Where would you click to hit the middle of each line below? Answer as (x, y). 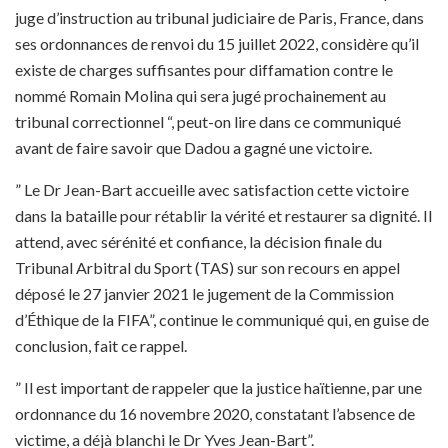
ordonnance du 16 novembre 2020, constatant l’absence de (215, 414)
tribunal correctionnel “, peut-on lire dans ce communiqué (208, 122)
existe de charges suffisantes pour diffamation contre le (204, 70)
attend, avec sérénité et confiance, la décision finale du (198, 242)
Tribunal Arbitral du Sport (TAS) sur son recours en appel (207, 268)
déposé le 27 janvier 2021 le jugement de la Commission (204, 294)
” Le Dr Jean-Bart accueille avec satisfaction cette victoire (212, 190)
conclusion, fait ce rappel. (101, 346)
